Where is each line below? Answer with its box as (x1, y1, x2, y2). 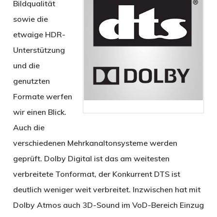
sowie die (13, 14, 48, 24)
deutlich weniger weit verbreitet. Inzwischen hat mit (13, 185, 201, 195)
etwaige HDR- (13, 30, 65, 40)
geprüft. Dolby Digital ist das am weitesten (13, 154, 170, 164)
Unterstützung (13, 45, 65, 55)
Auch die (13, 123, 45, 133)
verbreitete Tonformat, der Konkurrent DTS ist (13, 169, 180, 179)
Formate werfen (13, 92, 72, 102)
